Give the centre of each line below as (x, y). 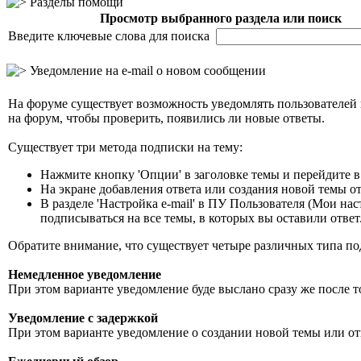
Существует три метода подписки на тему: (125, 147)
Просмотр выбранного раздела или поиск (220, 18)
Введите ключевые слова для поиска (112, 36)
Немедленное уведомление (85, 274)
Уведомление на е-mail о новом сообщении (146, 71)
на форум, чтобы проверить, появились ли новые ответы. (166, 118)
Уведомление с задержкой (83, 318)
